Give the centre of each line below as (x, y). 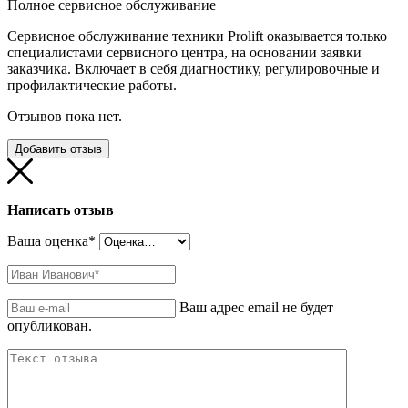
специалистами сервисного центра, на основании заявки (184, 53)
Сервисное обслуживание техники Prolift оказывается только (197, 36)
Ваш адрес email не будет (256, 308)
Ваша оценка (48, 241)
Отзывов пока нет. (65, 117)
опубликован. (50, 326)
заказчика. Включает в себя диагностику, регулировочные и (194, 69)
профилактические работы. (92, 86)
